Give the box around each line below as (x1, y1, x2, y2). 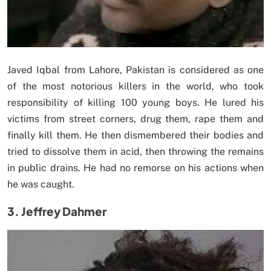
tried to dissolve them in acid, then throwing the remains (7, 146, 264, 158)
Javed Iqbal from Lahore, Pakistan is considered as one (7, 64, 264, 76)
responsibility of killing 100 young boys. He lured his (7, 97, 264, 109)
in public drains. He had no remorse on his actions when (7, 162, 264, 174)
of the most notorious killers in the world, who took (7, 80, 264, 93)
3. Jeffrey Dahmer (7, 204, 106, 219)
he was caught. (7, 178, 74, 191)
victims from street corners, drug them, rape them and (7, 113, 264, 125)
